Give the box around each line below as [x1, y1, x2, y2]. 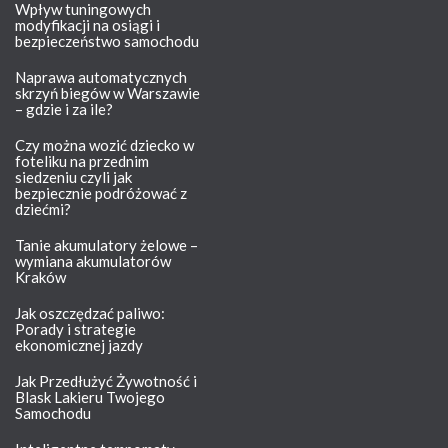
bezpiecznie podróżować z [15, 184, 187, 203]
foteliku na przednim [15, 152, 149, 171]
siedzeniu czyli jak [15, 168, 132, 187]
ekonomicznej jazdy [15, 336, 143, 355]
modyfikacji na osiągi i [15, 16, 160, 35]
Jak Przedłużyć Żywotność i [15, 372, 197, 391]
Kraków [15, 268, 66, 287]
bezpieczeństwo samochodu [15, 32, 199, 51]
